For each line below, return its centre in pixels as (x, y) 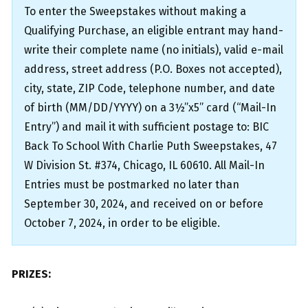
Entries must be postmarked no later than (132, 185)
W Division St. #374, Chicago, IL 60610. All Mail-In (144, 165)
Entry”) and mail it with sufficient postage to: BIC (146, 127)
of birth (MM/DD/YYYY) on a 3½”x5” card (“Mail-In (150, 108)
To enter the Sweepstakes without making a (135, 11)
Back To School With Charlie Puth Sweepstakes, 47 (151, 146)
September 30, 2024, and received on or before (144, 204)
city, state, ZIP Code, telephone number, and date (150, 88)
